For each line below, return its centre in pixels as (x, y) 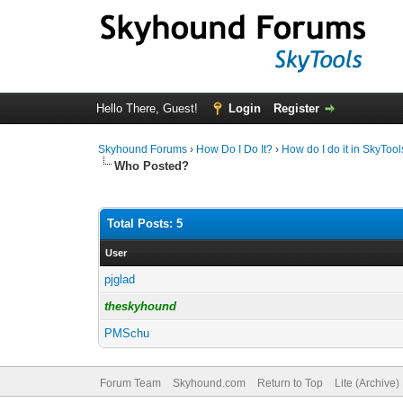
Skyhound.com (209, 383)
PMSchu (127, 333)
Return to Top (290, 383)
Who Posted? (152, 166)
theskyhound (141, 306)
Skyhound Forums (143, 149)
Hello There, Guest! (148, 108)
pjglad (120, 279)
